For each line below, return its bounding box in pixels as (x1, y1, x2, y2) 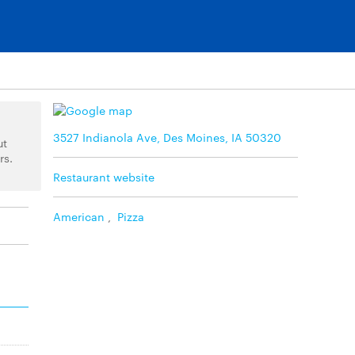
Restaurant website (53, 168, 155, 185)
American (53, 208, 105, 224)
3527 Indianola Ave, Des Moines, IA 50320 (53, 128, 281, 145)
